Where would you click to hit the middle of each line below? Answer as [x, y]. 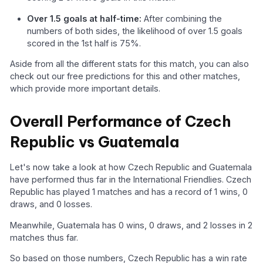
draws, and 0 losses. [51, 204]
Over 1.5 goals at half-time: [85, 18]
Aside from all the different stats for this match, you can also [130, 64]
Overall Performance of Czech [121, 121]
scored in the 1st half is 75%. [84, 43]
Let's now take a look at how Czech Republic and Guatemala [131, 167]
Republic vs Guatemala [95, 142]
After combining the [182, 18]
